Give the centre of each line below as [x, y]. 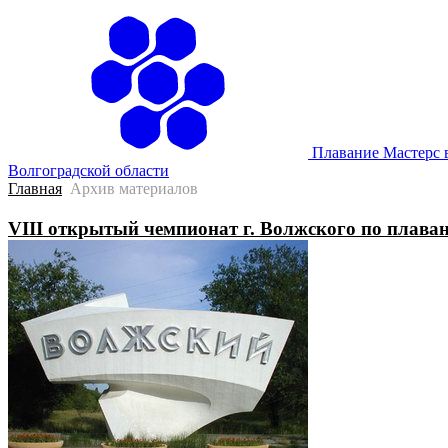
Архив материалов [134, 188]
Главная [35, 188]
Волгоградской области [88, 170]
